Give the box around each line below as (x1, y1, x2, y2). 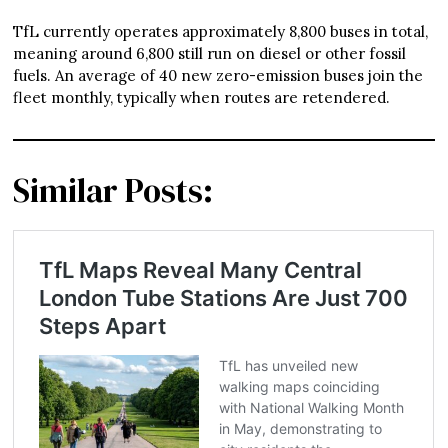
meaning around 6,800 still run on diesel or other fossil (13, 44, 407, 64)
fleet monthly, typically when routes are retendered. (13, 88, 391, 108)
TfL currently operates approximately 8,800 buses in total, (13, 22, 429, 42)
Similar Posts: (13, 168, 214, 214)
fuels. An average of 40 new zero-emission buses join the (13, 66, 424, 86)
